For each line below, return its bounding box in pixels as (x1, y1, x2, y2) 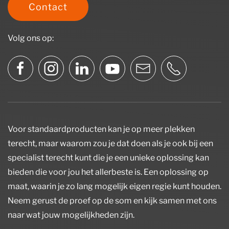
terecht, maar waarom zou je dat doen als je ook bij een (8, 139, 213, 149)
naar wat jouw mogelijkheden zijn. (8, 210, 134, 220)
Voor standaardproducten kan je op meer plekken (8, 124, 195, 134)
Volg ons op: (8, 33, 54, 43)
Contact (29, 2, 67, 13)
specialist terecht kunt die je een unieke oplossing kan (8, 153, 209, 163)
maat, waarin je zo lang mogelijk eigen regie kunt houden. (8, 181, 221, 192)
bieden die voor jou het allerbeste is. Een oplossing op (8, 167, 209, 177)
